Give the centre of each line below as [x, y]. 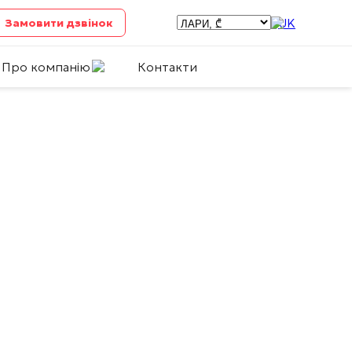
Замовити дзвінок [59, 22]
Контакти [167, 67]
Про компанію [46, 67]
